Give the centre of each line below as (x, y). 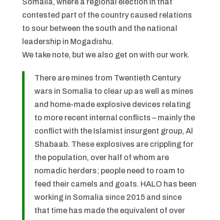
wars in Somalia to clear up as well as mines (114, 91)
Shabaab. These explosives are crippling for (114, 144)
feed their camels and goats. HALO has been (115, 184)
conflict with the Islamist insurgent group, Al (113, 131)
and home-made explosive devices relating (112, 105)
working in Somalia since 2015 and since (108, 197)
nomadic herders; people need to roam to (109, 171)
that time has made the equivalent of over (110, 211)
